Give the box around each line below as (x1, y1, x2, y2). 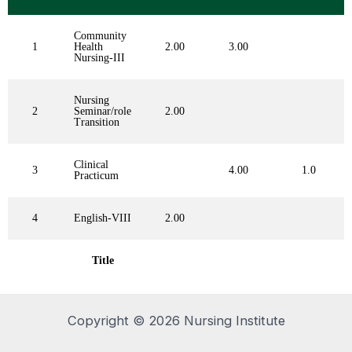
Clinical (74, 159, 108, 171)
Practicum (74, 170, 119, 182)
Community (74, 30, 126, 42)
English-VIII (74, 212, 131, 225)
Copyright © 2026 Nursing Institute (67, 313, 285, 329)
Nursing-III (74, 52, 125, 64)
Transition (74, 116, 119, 129)
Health (74, 41, 103, 53)
